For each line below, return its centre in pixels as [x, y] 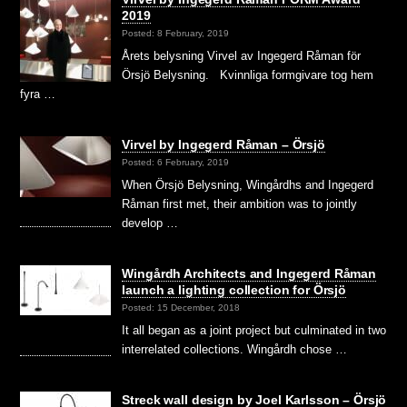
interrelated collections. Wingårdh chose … [235, 349]
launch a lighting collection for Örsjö [234, 289]
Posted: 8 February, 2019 [176, 34]
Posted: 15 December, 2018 [181, 308]
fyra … [38, 94]
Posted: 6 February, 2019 [176, 163]
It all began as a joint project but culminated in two [254, 330]
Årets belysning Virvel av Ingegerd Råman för [242, 55]
